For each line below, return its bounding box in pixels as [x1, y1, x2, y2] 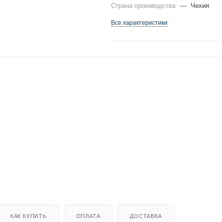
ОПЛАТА [76, 213, 101, 219]
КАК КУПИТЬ [10, 213, 47, 219]
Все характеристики [111, 19, 167, 27]
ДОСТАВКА [130, 213, 162, 219]
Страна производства [111, 2, 177, 10]
